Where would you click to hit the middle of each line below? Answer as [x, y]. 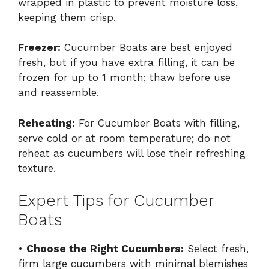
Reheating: [47, 123]
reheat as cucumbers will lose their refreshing [132, 153]
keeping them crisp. [67, 17]
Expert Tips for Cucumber [116, 201]
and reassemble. [59, 93]
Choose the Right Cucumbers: [105, 249]
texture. [37, 168]
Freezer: [39, 48]
